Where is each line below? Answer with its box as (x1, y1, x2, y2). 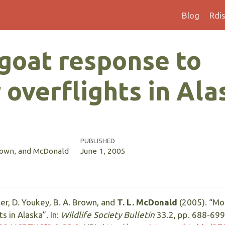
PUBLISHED (80, 137, 115, 145)
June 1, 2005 (80, 147, 126, 156)
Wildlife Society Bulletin (61, 210, 155, 220)
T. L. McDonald (117, 197, 177, 207)
